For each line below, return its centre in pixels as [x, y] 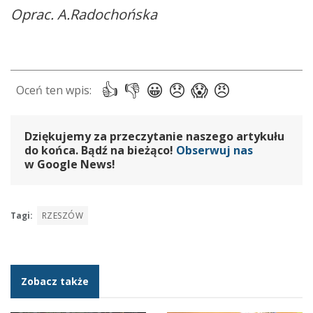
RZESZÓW [63, 215]
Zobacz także [55, 281]
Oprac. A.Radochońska [84, 14]
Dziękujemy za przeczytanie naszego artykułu [154, 136]
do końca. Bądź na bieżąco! [100, 150]
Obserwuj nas [214, 150]
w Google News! [70, 164]
